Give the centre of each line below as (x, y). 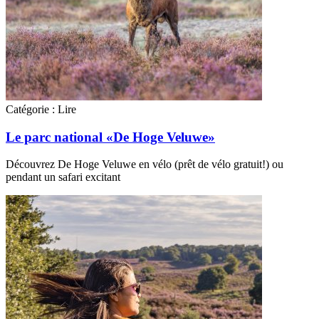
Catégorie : (30, 109)
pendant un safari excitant (63, 177)
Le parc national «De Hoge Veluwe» (110, 137)
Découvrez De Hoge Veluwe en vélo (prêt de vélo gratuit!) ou (145, 164)
